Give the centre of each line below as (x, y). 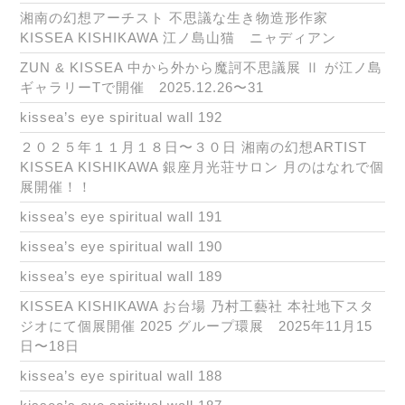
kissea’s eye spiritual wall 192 (121, 118)
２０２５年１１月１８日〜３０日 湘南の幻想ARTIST (193, 147)
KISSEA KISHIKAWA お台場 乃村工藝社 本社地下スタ (197, 306)
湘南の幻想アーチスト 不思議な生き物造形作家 (174, 18)
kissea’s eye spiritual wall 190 (121, 247)
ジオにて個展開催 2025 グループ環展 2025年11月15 (196, 326)
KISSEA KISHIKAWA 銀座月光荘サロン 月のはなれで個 (202, 167)
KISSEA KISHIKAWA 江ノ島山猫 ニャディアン (178, 38)
